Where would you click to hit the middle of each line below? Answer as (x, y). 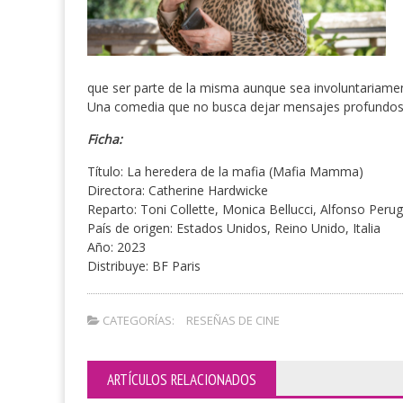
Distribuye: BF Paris (144, 266)
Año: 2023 (116, 247)
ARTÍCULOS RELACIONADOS (182, 380)
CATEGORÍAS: (137, 321)
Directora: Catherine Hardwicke (178, 191)
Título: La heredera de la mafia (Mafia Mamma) (225, 172)
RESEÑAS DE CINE (233, 321)
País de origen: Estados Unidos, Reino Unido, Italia (234, 228)
